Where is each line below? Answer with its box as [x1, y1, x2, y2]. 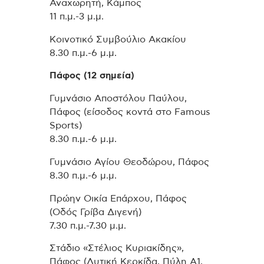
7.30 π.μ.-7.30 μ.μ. [49, 220, 126, 230]
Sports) [49, 121, 82, 131]
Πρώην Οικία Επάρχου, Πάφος [49, 193, 187, 203]
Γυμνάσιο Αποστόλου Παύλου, [49, 94, 187, 104]
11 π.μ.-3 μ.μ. [49, 11, 104, 21]
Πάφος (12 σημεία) [49, 71, 134, 81]
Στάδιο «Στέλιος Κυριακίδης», [49, 243, 184, 253]
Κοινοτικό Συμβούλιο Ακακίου [49, 34, 186, 44]
